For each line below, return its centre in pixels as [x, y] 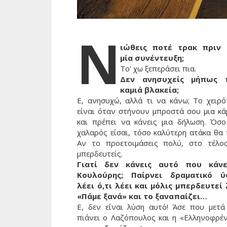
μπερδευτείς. [100, 154]
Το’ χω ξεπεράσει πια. [158, 69]
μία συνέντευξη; [152, 58]
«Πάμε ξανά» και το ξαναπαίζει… [142, 196]
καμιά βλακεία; [149, 90]
